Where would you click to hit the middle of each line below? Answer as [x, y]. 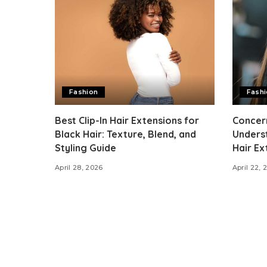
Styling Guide [86, 148]
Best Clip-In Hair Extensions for [127, 121]
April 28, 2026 [79, 168]
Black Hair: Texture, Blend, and [125, 134]
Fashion [84, 92]
